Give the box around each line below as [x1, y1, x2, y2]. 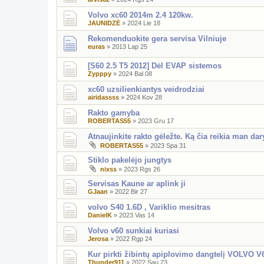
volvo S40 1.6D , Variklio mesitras [88, 202, 210, 212]
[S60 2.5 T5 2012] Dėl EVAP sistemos [88, 61, 222, 70]
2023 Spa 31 [150, 141, 186, 149]
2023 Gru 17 [138, 117, 174, 124]
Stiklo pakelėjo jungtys [88, 155, 171, 164]
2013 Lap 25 [112, 43, 147, 51]
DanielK [88, 211, 112, 219]
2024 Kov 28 [126, 93, 162, 101]
